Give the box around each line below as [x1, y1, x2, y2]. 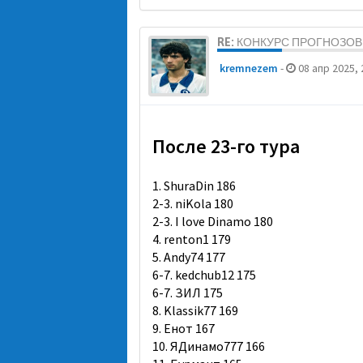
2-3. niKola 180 [152, 195, 233, 211]
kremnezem [220, 61, 278, 75]
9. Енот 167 [152, 320, 215, 336]
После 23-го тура [152, 134, 300, 159]
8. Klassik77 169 [152, 302, 238, 318]
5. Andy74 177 [152, 249, 225, 265]
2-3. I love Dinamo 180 [152, 213, 273, 229]
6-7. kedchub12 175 [152, 267, 256, 283]
